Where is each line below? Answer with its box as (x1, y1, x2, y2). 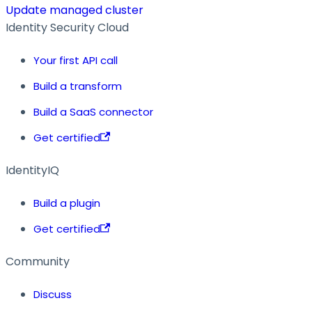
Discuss (33, 286, 72, 302)
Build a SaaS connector (33, 104, 153, 119)
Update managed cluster (6, 1, 143, 18)
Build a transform (33, 78, 122, 93)
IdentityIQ (6, 162, 59, 178)
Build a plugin (33, 195, 100, 210)
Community (6, 253, 70, 270)
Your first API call (33, 52, 118, 68)
